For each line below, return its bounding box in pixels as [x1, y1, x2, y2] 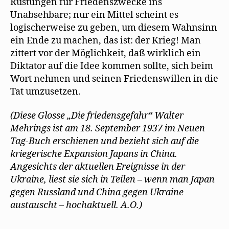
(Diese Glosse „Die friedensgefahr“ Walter [10, 110, 184, 122]
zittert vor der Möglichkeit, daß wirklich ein [10, 47, 201, 59]
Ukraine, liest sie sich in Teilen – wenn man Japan [10, 174, 215, 186]
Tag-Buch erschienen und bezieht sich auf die [10, 135, 199, 148]
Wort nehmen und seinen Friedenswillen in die [10, 73, 218, 85]
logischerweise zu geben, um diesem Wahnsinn [10, 21, 217, 34]
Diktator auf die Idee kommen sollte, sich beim [10, 60, 213, 72]
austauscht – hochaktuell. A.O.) [10, 199, 142, 212]
